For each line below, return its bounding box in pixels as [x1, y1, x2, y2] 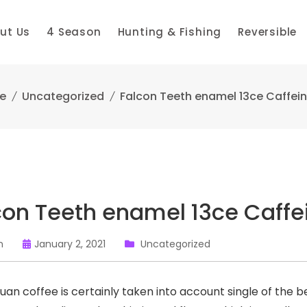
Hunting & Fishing [117, 25, 222, 39]
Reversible [238, 25, 297, 39]
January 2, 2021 [34, 237, 106, 251]
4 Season [47, 25, 101, 39]
